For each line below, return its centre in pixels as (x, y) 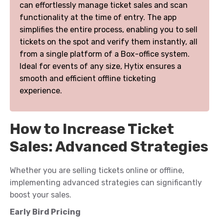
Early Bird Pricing (45, 212)
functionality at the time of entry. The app (98, 18)
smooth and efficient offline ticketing (88, 79)
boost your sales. (41, 195)
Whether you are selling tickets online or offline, (97, 171)
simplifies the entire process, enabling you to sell (109, 30)
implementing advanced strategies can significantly (106, 183)
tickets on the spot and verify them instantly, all (109, 42)
